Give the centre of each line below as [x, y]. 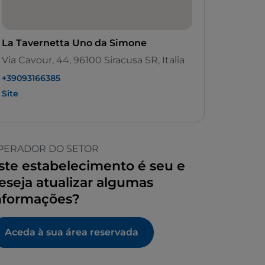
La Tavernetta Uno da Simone [74, 43]
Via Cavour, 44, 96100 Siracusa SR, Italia [93, 60]
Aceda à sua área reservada [72, 232]
